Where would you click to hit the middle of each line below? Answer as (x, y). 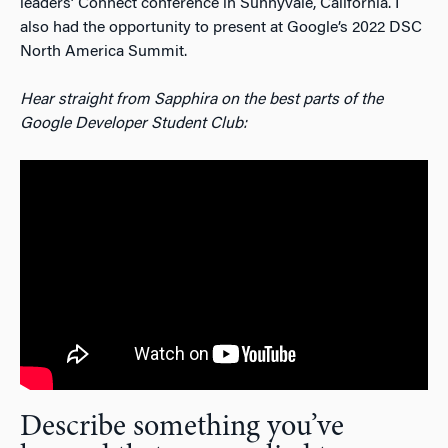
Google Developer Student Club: (133, 123)
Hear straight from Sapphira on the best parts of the (201, 99)
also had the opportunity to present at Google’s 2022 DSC (221, 27)
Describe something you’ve (182, 428)
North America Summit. (103, 51)
